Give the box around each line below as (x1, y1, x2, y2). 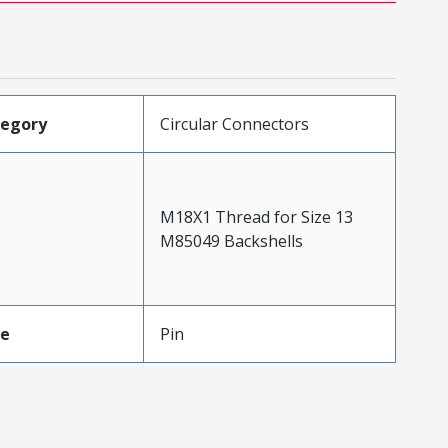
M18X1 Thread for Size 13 (159, 206, 353, 228)
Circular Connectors (159, 113, 309, 135)
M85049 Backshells (159, 230, 303, 252)
